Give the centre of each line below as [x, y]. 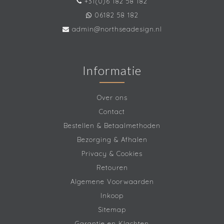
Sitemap [112, 210]
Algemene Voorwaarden [112, 182]
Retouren [112, 168]
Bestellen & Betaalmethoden [112, 126]
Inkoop [112, 196]
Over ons [112, 98]
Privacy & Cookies [112, 154]
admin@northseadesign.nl [117, 29]
